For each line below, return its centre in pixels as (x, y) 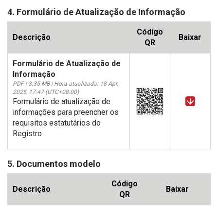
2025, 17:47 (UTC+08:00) (46, 92)
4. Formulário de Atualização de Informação (96, 12)
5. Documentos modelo (54, 164)
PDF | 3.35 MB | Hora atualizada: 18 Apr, (65, 84)
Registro (27, 134)
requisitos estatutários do (57, 123)
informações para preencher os (66, 112)
